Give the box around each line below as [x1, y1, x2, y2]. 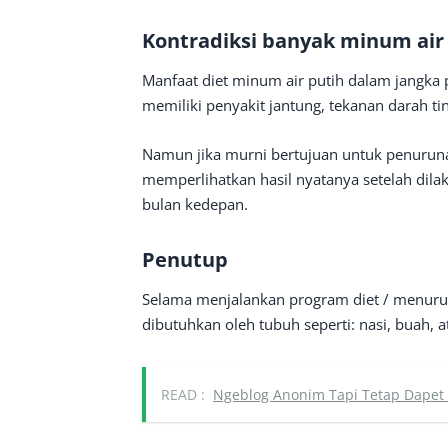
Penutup [142, 246, 228, 273]
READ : [161, 385, 205, 404]
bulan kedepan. [142, 194, 248, 214]
